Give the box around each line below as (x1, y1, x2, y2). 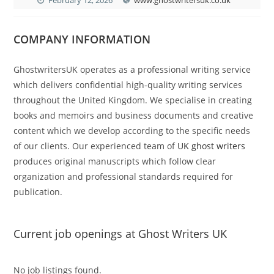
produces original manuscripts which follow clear (13, 155, 217, 167)
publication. (13, 185, 63, 198)
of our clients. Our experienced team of (13, 139, 178, 152)
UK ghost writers (177, 139, 246, 152)
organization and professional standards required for (13, 170, 234, 182)
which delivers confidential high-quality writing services (13, 78, 243, 91)
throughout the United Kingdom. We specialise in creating (13, 94, 253, 106)
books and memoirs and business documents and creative (13, 109, 254, 121)
